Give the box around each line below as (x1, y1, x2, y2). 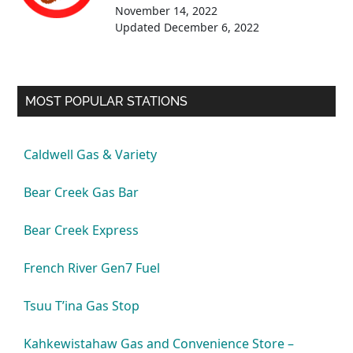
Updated (115, 19, 165, 35)
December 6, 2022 (164, 19, 260, 35)
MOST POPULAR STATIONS (25, 93, 188, 109)
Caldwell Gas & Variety (24, 145, 158, 163)
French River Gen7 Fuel (24, 258, 161, 277)
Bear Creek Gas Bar (24, 183, 139, 201)
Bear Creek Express (24, 221, 139, 239)
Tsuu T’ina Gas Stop (24, 296, 140, 314)
